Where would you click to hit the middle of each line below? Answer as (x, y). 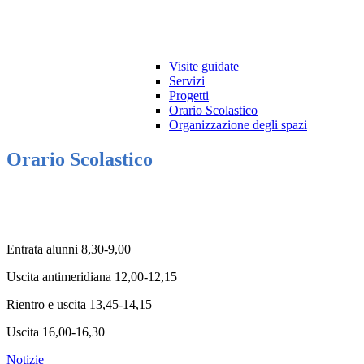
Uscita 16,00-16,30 (56, 332)
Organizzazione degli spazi (238, 125)
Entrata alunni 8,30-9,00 (69, 249)
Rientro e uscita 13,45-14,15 (79, 305)
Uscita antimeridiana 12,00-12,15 (92, 277)
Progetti (189, 96)
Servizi (187, 81)
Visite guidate (204, 67)
